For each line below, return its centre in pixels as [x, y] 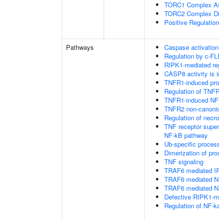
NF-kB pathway [186, 135]
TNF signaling [184, 162]
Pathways [80, 47]
